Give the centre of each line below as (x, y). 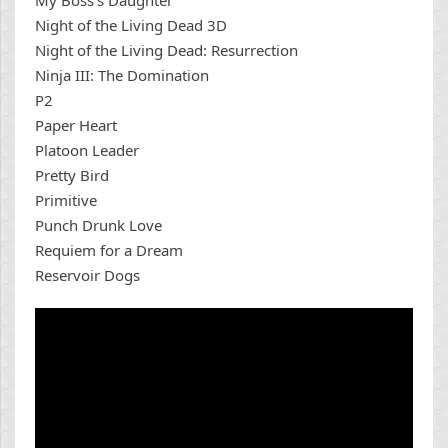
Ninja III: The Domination (122, 75)
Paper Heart (76, 125)
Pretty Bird (72, 175)
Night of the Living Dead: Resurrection (166, 50)
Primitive (66, 200)
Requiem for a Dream (109, 250)
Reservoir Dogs (87, 275)
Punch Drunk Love (98, 225)
